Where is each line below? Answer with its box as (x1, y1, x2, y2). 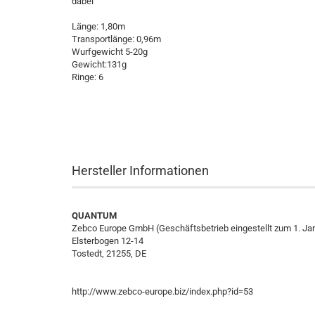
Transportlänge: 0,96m (72, 34, 161, 44)
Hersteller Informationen (72, 163, 209, 178)
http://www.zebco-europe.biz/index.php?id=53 (72, 286, 253, 297)
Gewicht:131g (72, 59, 127, 70)
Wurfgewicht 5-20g (72, 46, 148, 57)
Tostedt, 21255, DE (72, 248, 146, 259)
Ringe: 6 (72, 72, 103, 82)
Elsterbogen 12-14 (72, 236, 143, 246)
